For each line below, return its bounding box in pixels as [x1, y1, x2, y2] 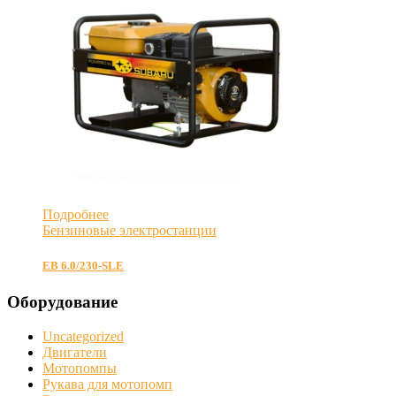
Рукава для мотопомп [42, 376, 172, 392]
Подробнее [42, 207, 109, 223]
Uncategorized [42, 328, 124, 344]
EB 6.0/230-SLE [42, 258, 124, 272]
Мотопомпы [42, 360, 117, 376]
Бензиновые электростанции [42, 223, 217, 239]
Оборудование [7, 292, 118, 311]
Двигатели [42, 344, 107, 360]
